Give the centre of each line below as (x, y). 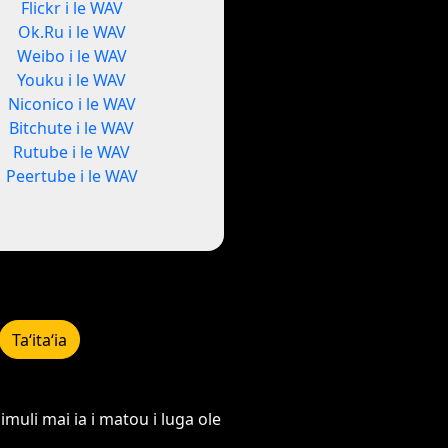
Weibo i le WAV (71, 56)
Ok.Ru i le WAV (71, 32)
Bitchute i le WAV (72, 128)
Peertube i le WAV (71, 176)
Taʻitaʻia (39, 339)
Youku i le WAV (72, 80)
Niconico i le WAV (71, 104)
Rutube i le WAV (72, 152)
